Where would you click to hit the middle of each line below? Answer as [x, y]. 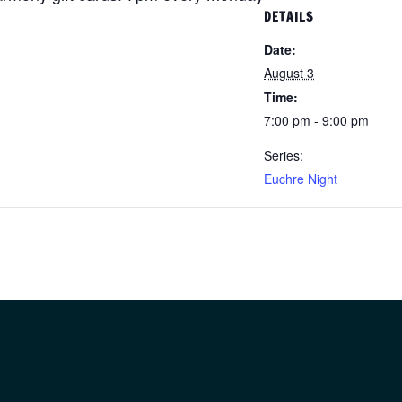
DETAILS [288, 17]
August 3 [289, 73]
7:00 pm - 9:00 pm [316, 121]
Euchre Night [301, 179]
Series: [284, 156]
